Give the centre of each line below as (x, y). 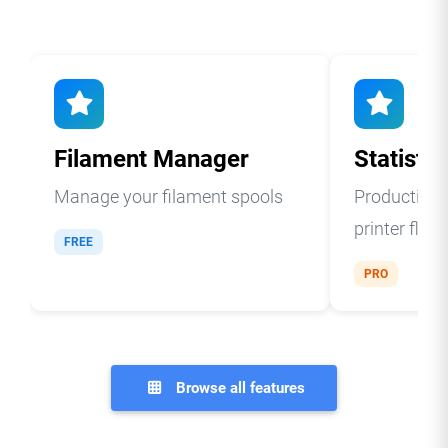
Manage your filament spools (168, 196)
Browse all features (239, 387)
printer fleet (398, 228)
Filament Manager (151, 158)
